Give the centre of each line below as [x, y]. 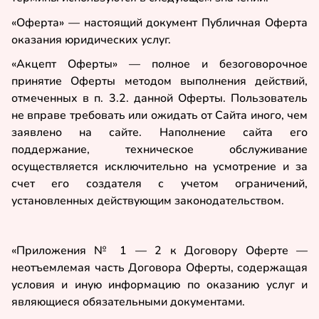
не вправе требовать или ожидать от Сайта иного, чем [159, 116]
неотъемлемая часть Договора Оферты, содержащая [159, 267]
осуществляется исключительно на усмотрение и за [159, 167]
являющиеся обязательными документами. [128, 302]
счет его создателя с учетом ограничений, [159, 184]
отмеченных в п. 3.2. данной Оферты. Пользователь [159, 99]
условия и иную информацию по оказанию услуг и [159, 284]
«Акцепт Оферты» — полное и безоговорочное [159, 64]
